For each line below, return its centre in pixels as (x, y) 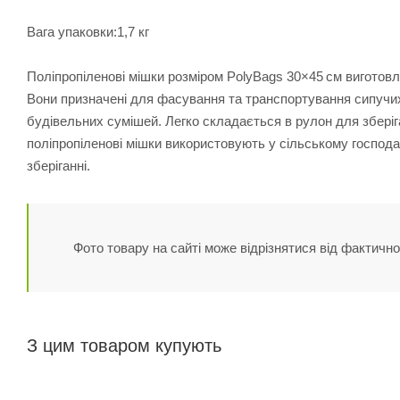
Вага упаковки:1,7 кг (88, 31)
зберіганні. (58, 165)
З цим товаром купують (124, 345)
